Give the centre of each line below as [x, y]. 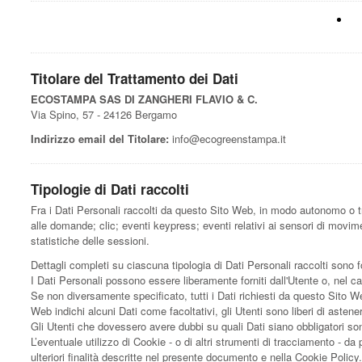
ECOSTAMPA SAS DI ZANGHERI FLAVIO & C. [144, 99]
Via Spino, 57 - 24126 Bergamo [104, 114]
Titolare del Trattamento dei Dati [135, 78]
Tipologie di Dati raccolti [110, 189]
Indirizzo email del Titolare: [100, 138]
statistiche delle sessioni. [90, 240]
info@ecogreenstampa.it [227, 138]
